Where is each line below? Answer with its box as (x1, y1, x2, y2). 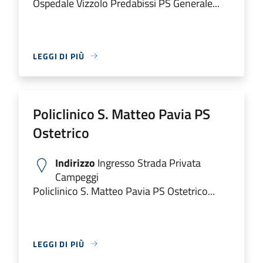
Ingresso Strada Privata (95, 154, 201, 171)
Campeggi (55, 168, 99, 185)
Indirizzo (55, 154, 95, 171)
